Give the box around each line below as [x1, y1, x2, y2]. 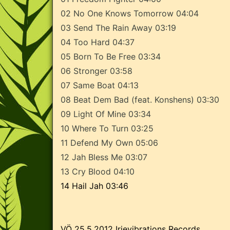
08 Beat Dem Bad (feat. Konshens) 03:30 [61, 94, 219, 105]
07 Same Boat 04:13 [61, 80, 139, 90]
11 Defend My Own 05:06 [61, 137, 158, 148]
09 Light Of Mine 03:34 [61, 108, 151, 119]
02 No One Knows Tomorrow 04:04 [61, 8, 199, 18]
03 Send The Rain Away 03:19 [61, 22, 176, 33]
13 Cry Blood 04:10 [61, 166, 135, 177]
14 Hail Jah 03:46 [61, 180, 128, 191]
